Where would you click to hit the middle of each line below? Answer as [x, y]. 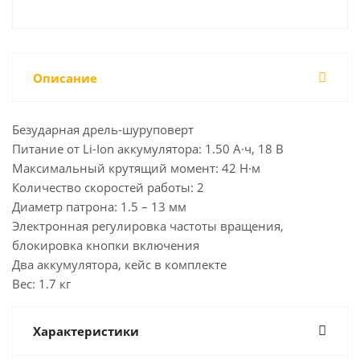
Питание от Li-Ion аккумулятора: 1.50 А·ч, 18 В [148, 149]
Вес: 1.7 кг [41, 284]
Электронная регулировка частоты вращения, [148, 226]
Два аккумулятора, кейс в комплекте [119, 264]
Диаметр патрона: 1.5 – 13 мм [99, 207]
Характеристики [86, 331]
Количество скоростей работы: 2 [108, 187]
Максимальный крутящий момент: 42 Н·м [136, 168]
